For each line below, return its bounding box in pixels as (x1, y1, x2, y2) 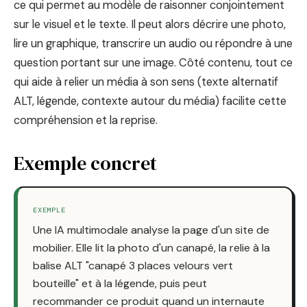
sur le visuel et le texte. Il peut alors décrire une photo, (14, 16, 286, 32)
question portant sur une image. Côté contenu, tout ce (14, 55, 293, 70)
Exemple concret (14, 149, 157, 176)
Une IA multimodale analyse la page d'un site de (33, 222, 269, 237)
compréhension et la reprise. (14, 112, 158, 127)
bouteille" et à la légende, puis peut (33, 275, 207, 291)
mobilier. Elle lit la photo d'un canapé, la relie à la (33, 240, 270, 255)
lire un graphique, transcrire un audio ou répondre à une (14, 36, 293, 51)
